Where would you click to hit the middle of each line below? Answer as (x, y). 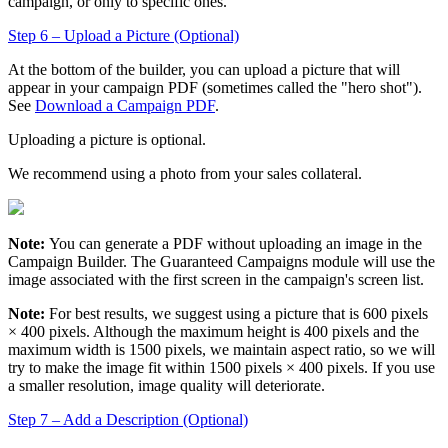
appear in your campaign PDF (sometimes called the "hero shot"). (215, 87)
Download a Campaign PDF (125, 105)
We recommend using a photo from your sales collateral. (185, 173)
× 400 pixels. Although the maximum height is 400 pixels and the (213, 331)
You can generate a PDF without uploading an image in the (235, 243)
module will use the (371, 261)
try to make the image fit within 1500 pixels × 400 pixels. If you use (221, 367)
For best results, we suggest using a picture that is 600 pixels (238, 313)
